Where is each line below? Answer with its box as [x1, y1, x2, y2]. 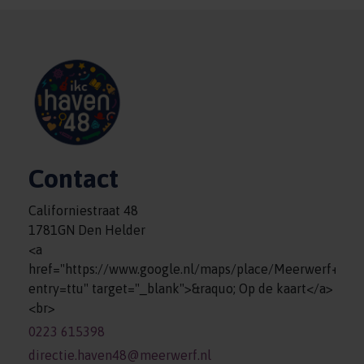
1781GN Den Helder [28, 223, 145, 237]
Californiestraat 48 [28, 203, 138, 218]
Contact [28, 163, 119, 193]
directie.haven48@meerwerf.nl [28, 348, 211, 362]
